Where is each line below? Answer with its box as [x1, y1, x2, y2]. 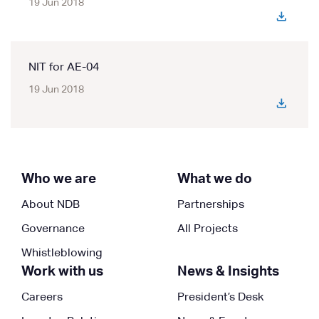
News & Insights [177, 265, 279, 278]
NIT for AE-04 [28, 62, 99, 73]
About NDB [21, 199, 80, 211]
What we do [177, 172, 252, 186]
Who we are [21, 172, 96, 186]
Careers [21, 292, 63, 303]
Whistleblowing [21, 248, 103, 259]
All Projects [177, 224, 238, 235]
